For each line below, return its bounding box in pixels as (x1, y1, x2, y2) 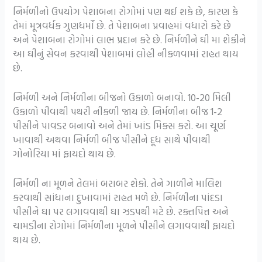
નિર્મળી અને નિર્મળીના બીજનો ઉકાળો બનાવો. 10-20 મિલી (13, 89, 232, 105)
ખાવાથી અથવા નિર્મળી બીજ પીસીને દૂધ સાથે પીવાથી (13, 132, 211, 147)
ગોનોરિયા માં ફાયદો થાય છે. (13, 146, 116, 161)
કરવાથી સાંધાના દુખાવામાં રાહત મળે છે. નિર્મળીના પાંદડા (13, 190, 223, 205)
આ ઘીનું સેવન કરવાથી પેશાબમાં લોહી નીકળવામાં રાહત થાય (13, 46, 239, 61)
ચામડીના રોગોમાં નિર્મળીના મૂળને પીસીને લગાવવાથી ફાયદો (13, 218, 236, 233)
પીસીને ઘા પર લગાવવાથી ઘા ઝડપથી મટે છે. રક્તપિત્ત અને (13, 204, 229, 219)
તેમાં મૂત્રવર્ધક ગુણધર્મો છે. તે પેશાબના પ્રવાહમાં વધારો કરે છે (13, 18, 232, 33)
